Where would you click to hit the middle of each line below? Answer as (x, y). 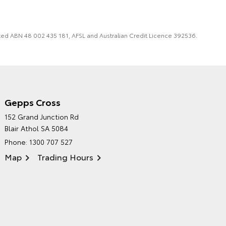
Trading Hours (66, 157)
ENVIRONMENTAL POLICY (70, 120)
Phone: (17, 142)
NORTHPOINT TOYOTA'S (54, 111)
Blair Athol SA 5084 (37, 128)
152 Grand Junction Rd (42, 117)
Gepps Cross (33, 102)
